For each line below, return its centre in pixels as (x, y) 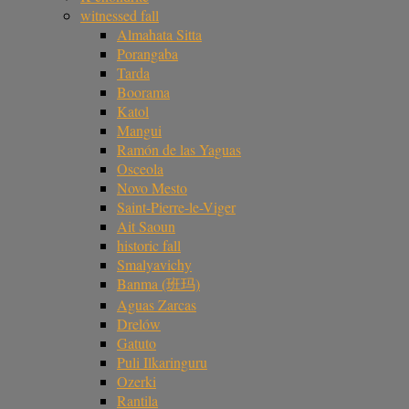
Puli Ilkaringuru (162, 362)
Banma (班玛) (158, 283)
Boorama (143, 91)
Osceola (140, 168)
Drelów (139, 323)
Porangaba (147, 53)
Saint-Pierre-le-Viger (176, 206)
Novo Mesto (152, 187)
